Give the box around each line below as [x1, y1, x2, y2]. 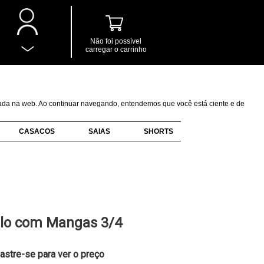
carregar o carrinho [85, 45, 147, 54]
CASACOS [19, 127, 55, 136]
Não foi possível [90, 37, 141, 45]
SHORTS [143, 127, 173, 136]
